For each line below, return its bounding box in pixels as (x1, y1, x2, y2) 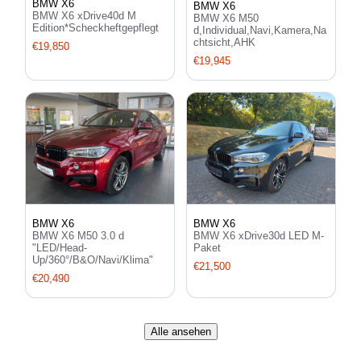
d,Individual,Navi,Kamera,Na (193, 24, 326, 37)
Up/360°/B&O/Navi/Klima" (32, 254, 153, 267)
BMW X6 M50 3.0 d (32, 230, 124, 243)
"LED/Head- (32, 242, 87, 255)
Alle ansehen (150, 326, 211, 338)
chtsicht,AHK (193, 36, 255, 49)
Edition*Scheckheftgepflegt (32, 22, 159, 35)
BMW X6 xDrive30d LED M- (193, 230, 324, 243)
